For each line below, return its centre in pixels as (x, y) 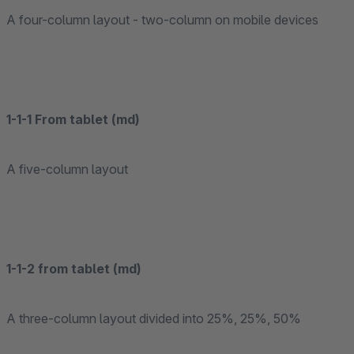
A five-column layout (67, 169)
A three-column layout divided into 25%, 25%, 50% (154, 318)
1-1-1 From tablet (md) (73, 119)
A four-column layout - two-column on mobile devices (162, 20)
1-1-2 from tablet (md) (74, 269)
